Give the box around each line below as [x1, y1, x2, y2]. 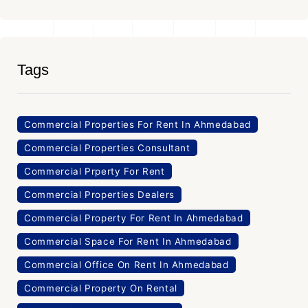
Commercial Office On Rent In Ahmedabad [24, 258, 229, 270]
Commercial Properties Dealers [24, 188, 175, 200]
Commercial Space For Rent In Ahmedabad [24, 235, 232, 247]
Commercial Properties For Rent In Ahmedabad [24, 118, 251, 130]
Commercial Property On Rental [24, 282, 177, 294]
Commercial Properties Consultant [24, 142, 190, 153]
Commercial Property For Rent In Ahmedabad [24, 212, 243, 223]
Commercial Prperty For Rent [24, 165, 165, 177]
